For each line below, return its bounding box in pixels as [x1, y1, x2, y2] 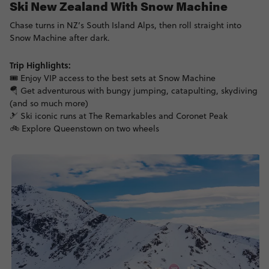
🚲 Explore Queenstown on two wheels [10, 122, 159, 134]
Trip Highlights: [10, 59, 71, 71]
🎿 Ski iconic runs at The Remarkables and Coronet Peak [10, 110, 228, 122]
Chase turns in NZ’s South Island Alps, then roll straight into [10, 19, 241, 31]
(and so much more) [10, 97, 88, 109]
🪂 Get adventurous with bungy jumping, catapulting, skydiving [10, 85, 258, 97]
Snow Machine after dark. [10, 32, 110, 44]
